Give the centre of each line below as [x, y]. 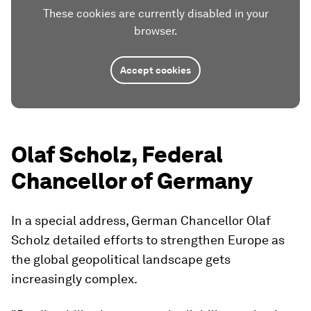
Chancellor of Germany [132, 181]
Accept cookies [155, 70]
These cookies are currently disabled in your [155, 14]
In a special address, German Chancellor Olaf [141, 220]
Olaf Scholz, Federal [117, 154]
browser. [155, 31]
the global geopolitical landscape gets [121, 259]
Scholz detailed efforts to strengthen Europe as [148, 240]
